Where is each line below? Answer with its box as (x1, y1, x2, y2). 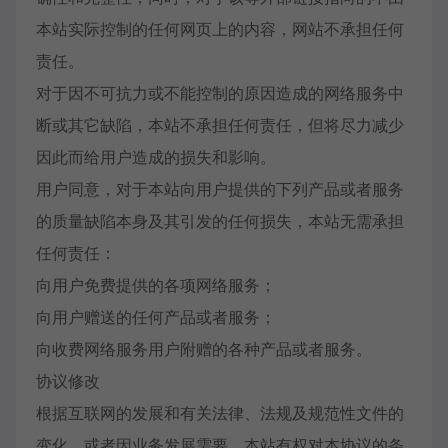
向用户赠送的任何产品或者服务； (36, 307, 276, 327)
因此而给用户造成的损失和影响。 (36, 147, 276, 167)
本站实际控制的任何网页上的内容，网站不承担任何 (36, 19, 404, 39)
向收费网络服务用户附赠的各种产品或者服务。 (36, 339, 372, 359)
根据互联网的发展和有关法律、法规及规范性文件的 (36, 403, 404, 423)
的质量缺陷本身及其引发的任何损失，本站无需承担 (36, 211, 404, 231)
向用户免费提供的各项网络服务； (36, 275, 276, 295)
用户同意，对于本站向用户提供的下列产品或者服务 (36, 179, 404, 199)
